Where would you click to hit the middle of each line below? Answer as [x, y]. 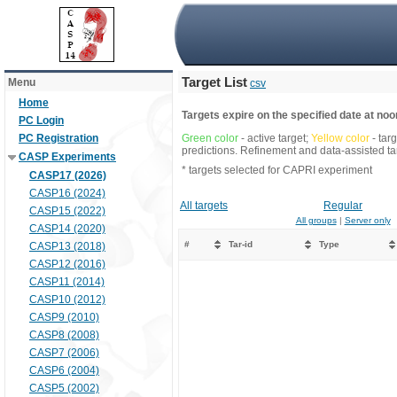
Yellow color [340, 138]
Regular [343, 206]
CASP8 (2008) [64, 335]
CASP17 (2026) [68, 175]
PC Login [41, 121]
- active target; [275, 138]
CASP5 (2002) [64, 388]
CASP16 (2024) [67, 193]
